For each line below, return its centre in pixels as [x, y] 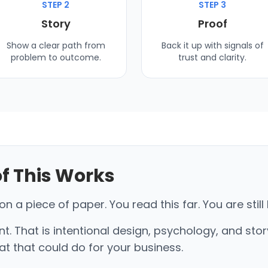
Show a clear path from [56, 45]
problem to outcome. [56, 57]
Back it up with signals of [212, 45]
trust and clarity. [212, 57]
